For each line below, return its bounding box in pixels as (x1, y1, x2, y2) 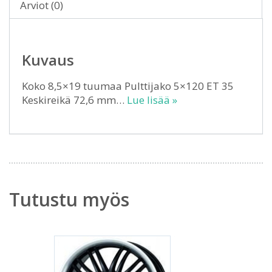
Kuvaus (22, 50, 74, 70)
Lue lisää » (127, 93, 177, 107)
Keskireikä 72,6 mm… (22, 93, 127, 107)
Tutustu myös (9, 187, 129, 212)
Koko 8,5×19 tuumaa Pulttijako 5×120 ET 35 (22, 79, 234, 93)
